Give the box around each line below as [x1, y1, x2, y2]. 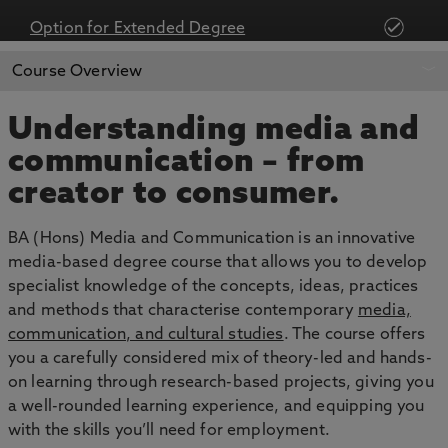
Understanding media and [8, 115, 420, 147]
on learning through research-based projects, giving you [8, 375, 434, 391]
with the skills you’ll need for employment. [8, 423, 330, 439]
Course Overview [12, 64, 143, 80]
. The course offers [283, 327, 426, 343]
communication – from [8, 147, 365, 179]
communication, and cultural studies [8, 327, 284, 343]
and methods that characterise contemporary [8, 303, 358, 319]
